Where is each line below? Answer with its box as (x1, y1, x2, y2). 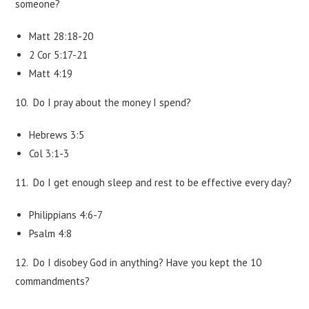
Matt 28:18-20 (29, 30, 94, 43)
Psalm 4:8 (29, 227, 72, 240)
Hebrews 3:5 (29, 128, 85, 141)
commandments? (15, 275, 90, 288)
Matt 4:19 (29, 67, 73, 80)
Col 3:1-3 (29, 147, 70, 160)
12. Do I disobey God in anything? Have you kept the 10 (15, 256, 262, 269)
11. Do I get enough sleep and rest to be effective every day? (15, 176, 292, 189)
